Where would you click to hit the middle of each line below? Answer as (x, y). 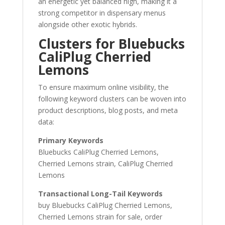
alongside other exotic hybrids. (87, 24)
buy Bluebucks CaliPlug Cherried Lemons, (105, 205)
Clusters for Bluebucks (111, 44)
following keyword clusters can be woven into (112, 99)
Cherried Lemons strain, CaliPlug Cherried (105, 163)
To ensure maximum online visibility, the (103, 87)
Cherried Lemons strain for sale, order (100, 217)
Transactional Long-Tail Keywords (100, 194)
